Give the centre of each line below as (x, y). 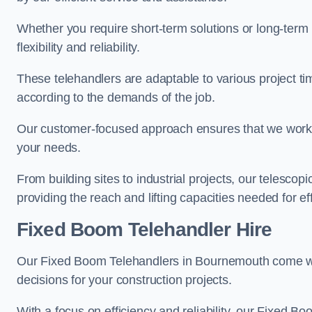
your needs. (49, 148)
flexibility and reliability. (78, 47)
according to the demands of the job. (116, 97)
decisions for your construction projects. (124, 280)
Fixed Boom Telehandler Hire (145, 229)
